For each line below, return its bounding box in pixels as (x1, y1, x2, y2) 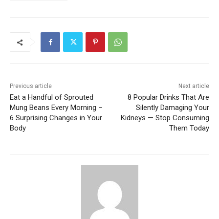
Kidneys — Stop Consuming (120, 113, 209, 123)
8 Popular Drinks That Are (127, 93, 209, 102)
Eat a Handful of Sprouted (10, 93, 93, 102)
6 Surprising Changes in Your (10, 113, 102, 123)
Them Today (169, 124, 209, 133)
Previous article (10, 83, 52, 90)
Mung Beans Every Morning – (10, 103, 103, 112)
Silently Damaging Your (135, 103, 209, 112)
